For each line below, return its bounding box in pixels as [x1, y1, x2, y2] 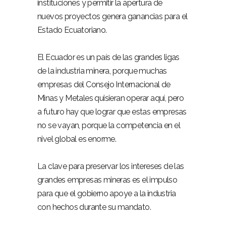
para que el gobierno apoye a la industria [37, 189, 176, 198]
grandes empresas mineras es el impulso [37, 175, 178, 185]
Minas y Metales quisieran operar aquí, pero [37, 93, 184, 103]
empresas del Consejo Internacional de [37, 80, 171, 89]
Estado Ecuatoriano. [37, 25, 107, 35]
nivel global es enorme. [37, 134, 117, 144]
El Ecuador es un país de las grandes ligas [37, 52, 180, 62]
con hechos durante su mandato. [37, 202, 151, 212]
